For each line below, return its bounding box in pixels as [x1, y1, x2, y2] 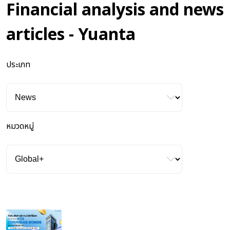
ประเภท [6, 58, 30, 71]
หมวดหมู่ [6, 120, 34, 132]
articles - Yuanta [6, 23, 136, 48]
